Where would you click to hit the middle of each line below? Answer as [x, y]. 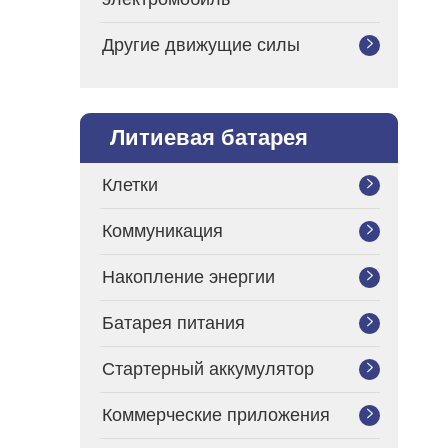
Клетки [130, 185]
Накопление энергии [188, 277]
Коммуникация [162, 231]
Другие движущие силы [201, 45]
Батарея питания [173, 323]
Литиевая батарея [209, 137]
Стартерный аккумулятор [208, 369]
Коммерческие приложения [216, 415]
